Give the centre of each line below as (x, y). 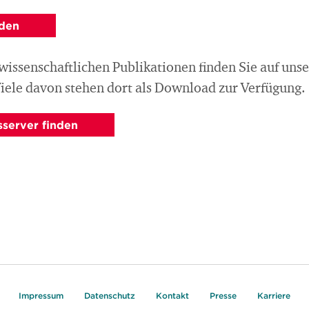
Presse (223, 295)
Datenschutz (110, 295)
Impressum (41, 295)
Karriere (274, 295)
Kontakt (172, 295)
